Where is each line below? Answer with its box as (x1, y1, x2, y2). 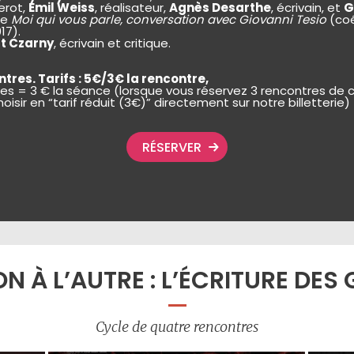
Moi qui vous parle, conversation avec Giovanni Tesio (11, 11, 326, 28)
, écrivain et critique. (54, 35, 171, 51)
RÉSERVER (142, 138, 201, 156)
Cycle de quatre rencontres (96, 318, 258, 336)
